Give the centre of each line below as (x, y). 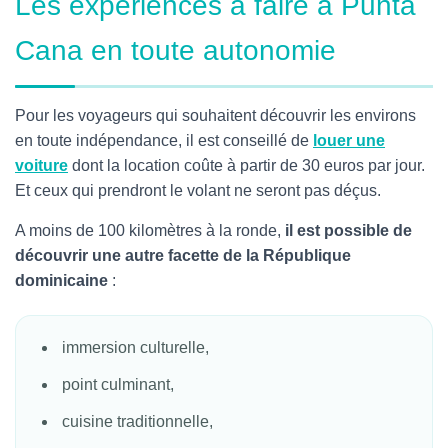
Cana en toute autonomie (175, 50)
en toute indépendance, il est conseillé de (164, 140)
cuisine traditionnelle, (137, 421)
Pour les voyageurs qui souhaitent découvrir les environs (215, 115)
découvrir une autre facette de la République (183, 255)
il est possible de (346, 230)
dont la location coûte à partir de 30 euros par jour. (246, 165)
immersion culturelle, (137, 347)
